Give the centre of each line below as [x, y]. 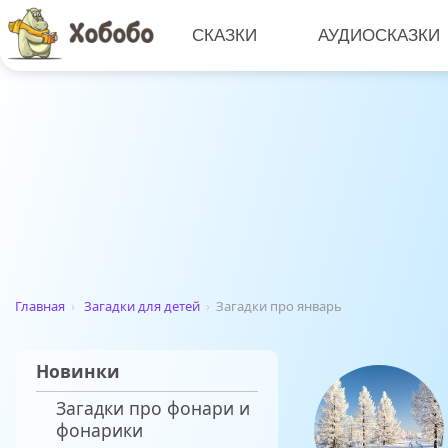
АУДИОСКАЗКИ [379, 35]
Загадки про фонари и [153, 408]
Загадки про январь [279, 306]
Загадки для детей [142, 306]
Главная [40, 306]
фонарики [99, 430]
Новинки [78, 371]
